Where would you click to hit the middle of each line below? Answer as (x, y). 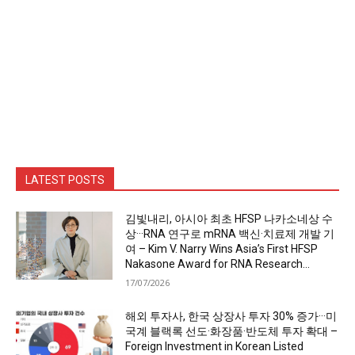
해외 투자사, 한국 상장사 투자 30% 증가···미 (231, 317)
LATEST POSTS (65, 180)
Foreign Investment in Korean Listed (215, 347)
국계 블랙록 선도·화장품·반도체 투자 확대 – (232, 332)
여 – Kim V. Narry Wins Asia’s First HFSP (222, 249)
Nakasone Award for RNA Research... (218, 264)
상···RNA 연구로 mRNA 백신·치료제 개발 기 (230, 234)
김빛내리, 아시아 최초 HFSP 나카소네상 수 (229, 219)
